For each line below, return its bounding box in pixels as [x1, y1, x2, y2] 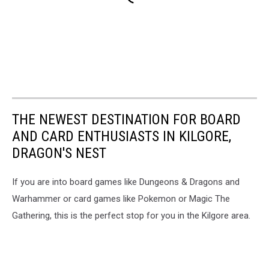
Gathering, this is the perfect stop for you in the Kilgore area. [12, 210, 250, 221]
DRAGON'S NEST [12, 144, 106, 162]
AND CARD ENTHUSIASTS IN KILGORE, [12, 127, 231, 145]
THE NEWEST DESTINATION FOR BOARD [12, 110, 241, 128]
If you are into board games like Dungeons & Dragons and [12, 176, 240, 187]
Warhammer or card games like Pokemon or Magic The [12, 193, 230, 204]
